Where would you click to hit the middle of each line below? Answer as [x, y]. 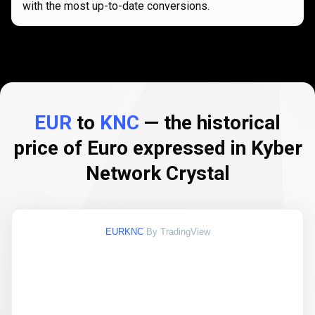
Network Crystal [157, 173]
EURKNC [124, 232]
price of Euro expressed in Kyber [157, 148]
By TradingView [178, 232]
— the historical [210, 123]
